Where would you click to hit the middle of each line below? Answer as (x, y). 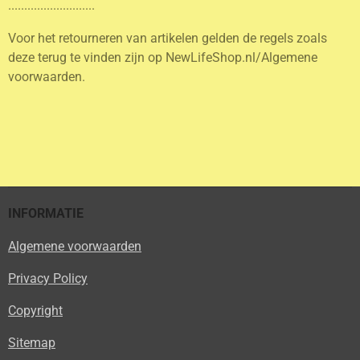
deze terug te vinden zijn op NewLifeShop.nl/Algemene (163, 57)
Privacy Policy (48, 278)
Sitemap (32, 343)
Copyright (35, 311)
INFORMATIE (46, 214)
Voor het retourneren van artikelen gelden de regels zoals (168, 38)
